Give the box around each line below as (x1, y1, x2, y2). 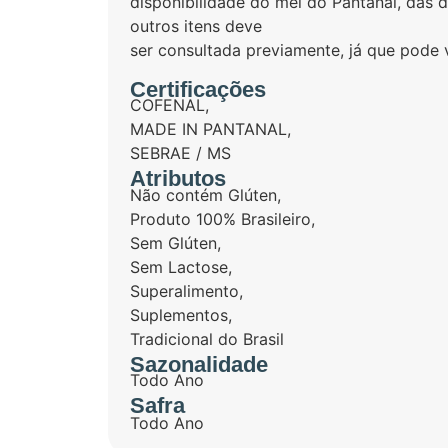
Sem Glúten (130, 232, 218, 253)
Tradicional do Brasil (130, 328, 285, 349)
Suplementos (130, 304, 229, 325)
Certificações (130, 76, 267, 102)
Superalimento (130, 280, 240, 301)
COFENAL (130, 95, 206, 116)
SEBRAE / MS (130, 143, 232, 164)
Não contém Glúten (130, 184, 278, 205)
